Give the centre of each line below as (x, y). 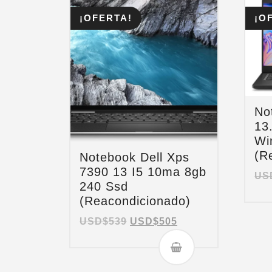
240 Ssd (104, 186)
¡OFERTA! (106, 18)
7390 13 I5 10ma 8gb (143, 172)
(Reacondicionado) (135, 201)
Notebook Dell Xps (134, 157)
